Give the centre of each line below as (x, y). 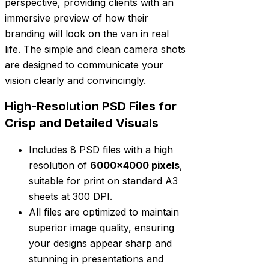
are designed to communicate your (84, 65)
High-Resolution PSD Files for (91, 107)
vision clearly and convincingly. (75, 80)
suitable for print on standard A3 (103, 180)
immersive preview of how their (77, 18)
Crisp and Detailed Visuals (82, 123)
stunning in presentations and (96, 258)
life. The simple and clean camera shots (95, 49)
